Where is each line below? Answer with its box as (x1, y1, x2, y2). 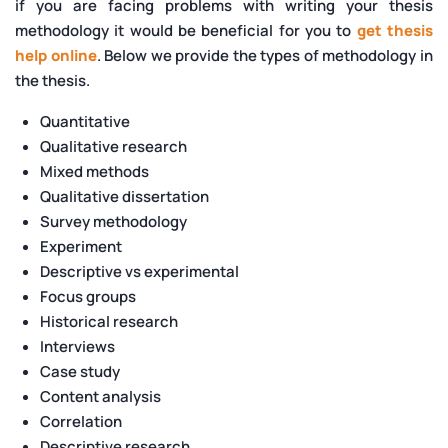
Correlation (40, 410, 122, 432)
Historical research (40, 310, 178, 332)
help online (15, 44, 97, 66)
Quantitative (40, 110, 130, 132)
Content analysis (40, 385, 161, 407)
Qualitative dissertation (40, 185, 209, 207)
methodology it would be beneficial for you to (15, 19, 357, 41)
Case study (40, 360, 120, 382)
